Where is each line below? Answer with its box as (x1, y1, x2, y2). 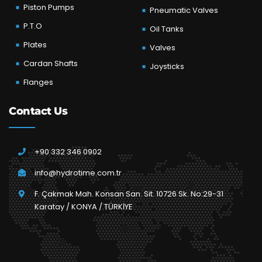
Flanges (23, 76, 53, 88)
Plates (23, 39, 47, 50)
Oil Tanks (149, 23, 184, 35)
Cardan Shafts (23, 57, 78, 69)
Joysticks (149, 60, 184, 72)
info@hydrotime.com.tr (35, 167, 122, 178)
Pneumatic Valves (149, 4, 218, 16)
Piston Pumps (23, 1, 74, 13)
